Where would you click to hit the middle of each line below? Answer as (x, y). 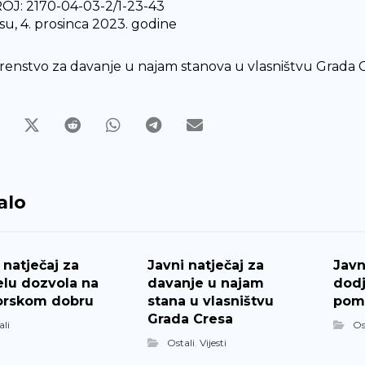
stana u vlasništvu (211, 301)
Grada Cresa (191, 319)
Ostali (181, 343)
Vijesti (213, 343)
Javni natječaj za (206, 265)
